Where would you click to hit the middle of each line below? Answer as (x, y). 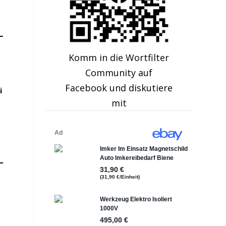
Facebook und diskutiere (119, 88)
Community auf (119, 73)
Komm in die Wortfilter (119, 58)
